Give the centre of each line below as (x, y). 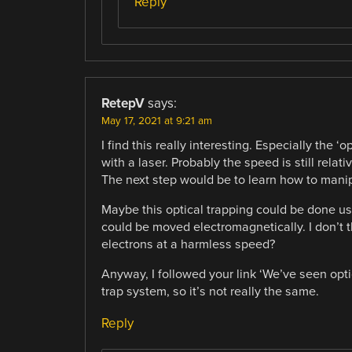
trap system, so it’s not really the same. (210, 292)
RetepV (123, 104)
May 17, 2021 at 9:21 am (156, 121)
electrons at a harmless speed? (188, 245)
